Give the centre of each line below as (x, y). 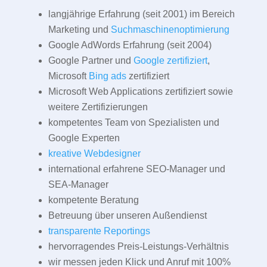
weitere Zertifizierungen (98, 107)
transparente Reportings (99, 231)
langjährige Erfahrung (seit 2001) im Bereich (141, 14)
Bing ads (107, 76)
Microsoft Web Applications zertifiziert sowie (140, 92)
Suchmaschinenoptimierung (170, 30)
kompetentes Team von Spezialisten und (133, 123)
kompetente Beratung (93, 200)
